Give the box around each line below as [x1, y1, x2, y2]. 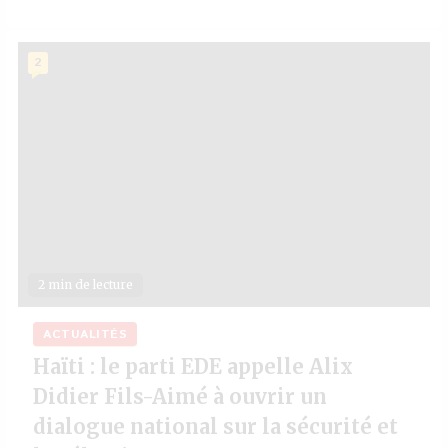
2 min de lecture [38, 277, 133, 292]
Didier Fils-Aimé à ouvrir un [33, 384, 327, 409]
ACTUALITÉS [43, 326, 127, 343]
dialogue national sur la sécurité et [33, 414, 398, 439]
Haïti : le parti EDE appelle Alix [33, 354, 353, 379]
